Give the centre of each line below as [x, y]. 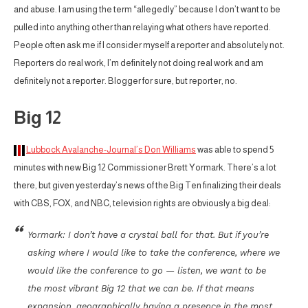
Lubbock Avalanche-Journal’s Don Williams [111, 150]
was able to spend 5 [235, 150]
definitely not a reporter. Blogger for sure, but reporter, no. [125, 81]
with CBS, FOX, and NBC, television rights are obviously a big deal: [142, 203]
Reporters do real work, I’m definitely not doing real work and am [139, 63]
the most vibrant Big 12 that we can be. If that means [141, 289]
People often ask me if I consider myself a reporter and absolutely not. [149, 45]
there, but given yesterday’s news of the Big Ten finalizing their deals [147, 186]
